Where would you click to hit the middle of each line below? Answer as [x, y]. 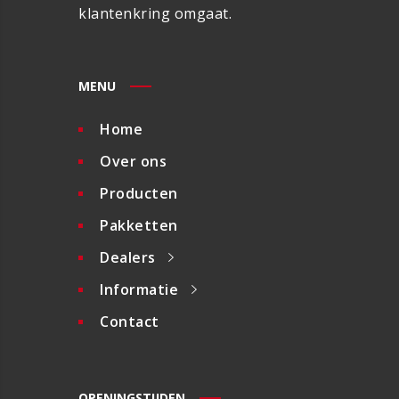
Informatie [139, 290]
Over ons [133, 162]
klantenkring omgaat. [155, 14]
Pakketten [139, 226]
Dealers [128, 258]
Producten [139, 194]
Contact [130, 322]
